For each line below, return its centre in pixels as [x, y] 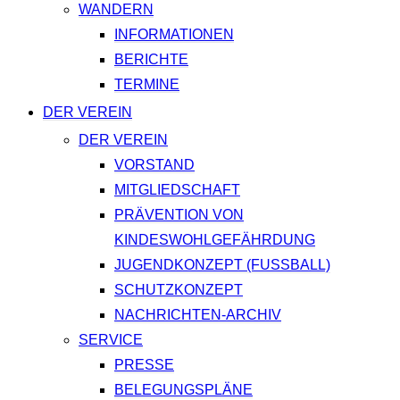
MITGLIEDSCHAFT [177, 190]
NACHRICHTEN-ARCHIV [198, 315]
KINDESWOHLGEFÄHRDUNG [215, 240]
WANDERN [116, 10]
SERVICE [111, 340]
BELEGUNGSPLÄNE [183, 390]
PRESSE [144, 365]
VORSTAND [154, 165]
